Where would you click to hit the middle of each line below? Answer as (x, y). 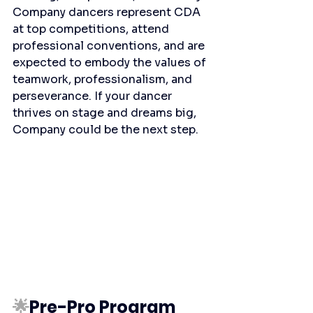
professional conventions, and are (110, 45)
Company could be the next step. (105, 129)
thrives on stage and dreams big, (106, 112)
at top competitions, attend (92, 29)
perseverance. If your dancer (94, 96)
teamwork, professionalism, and (104, 79)
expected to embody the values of (111, 62)
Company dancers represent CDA (108, 12)
